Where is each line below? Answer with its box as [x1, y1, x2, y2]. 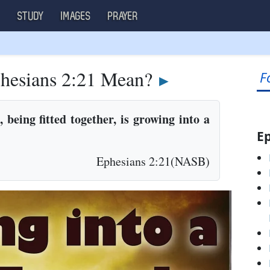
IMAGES [61, 11, 91, 22]
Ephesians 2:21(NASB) [96, 153, 210, 169]
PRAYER [108, 11, 138, 22]
